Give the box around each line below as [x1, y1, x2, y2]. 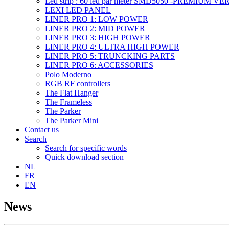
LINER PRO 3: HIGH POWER [45, 33, 150, 42]
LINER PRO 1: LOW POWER [45, 15, 148, 24]
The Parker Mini [45, 116, 98, 125]
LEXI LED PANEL [45, 6, 111, 14]
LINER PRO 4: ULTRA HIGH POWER [45, 42, 179, 51]
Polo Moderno [45, 70, 91, 79]
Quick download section [45, 153, 124, 162]
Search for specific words [45, 144, 127, 152]
